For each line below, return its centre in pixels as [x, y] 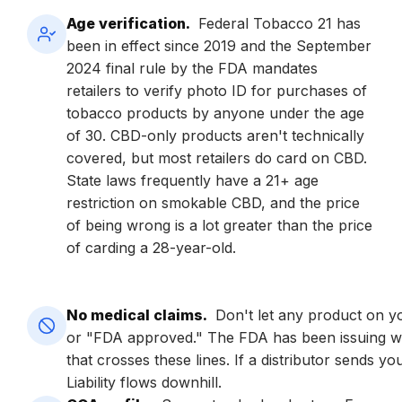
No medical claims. [137, 315]
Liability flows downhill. [144, 382]
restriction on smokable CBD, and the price [213, 202]
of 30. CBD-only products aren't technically [215, 135]
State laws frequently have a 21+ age [192, 180]
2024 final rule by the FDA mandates [192, 68]
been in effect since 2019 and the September [219, 45]
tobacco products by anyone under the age [215, 113]
